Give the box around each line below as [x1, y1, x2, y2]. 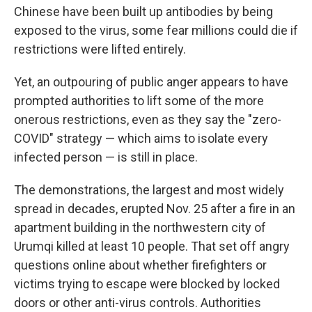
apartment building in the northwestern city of [14, 220, 266, 235]
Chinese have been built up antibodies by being [14, 4, 273, 19]
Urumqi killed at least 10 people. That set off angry [14, 239, 290, 253]
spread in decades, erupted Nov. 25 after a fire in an [14, 201, 295, 216]
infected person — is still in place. [14, 150, 198, 164]
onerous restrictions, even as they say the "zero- [14, 112, 281, 127]
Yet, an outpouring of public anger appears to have [14, 75, 288, 89]
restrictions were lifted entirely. [14, 42, 186, 56]
